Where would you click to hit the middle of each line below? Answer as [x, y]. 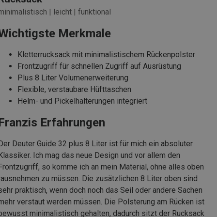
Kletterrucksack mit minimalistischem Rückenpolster [106, 54]
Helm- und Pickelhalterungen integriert [82, 101]
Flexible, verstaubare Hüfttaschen [74, 89]
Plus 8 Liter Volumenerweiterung [73, 77]
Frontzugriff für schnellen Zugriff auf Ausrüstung [99, 66]
